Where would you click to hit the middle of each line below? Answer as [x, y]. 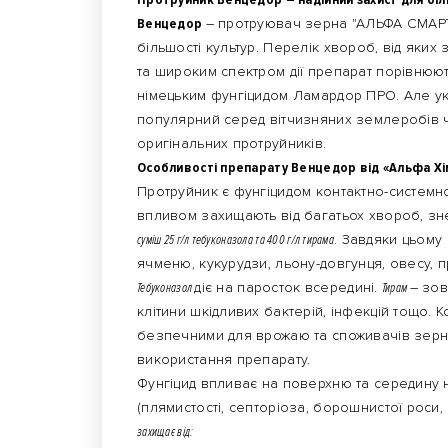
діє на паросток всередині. [288, 287]
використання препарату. [224, 359]
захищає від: [165, 431]
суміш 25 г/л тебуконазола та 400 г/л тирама [236, 239]
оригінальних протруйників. [232, 143]
